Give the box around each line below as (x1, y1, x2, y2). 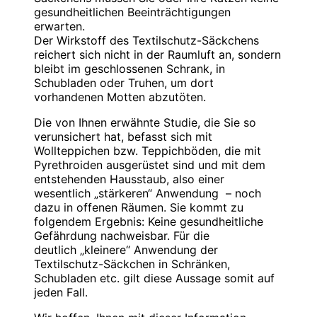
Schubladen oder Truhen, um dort (34, 75, 214, 90)
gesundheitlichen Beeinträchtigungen (34, 4, 231, 19)
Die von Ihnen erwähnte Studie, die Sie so (34, 115, 256, 129)
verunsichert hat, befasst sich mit (34, 129, 212, 144)
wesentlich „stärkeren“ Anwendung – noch (34, 185, 261, 200)
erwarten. (34, 18, 85, 33)
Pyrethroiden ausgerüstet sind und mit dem (34, 157, 265, 172)
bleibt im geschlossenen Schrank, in (34, 61, 225, 76)
